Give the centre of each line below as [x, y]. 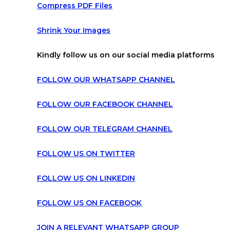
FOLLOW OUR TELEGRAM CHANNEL [105, 129]
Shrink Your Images [74, 30]
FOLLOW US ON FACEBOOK [89, 203]
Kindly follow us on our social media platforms [126, 55]
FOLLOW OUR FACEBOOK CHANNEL [105, 104]
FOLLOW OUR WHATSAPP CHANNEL [106, 79]
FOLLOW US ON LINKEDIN [86, 178]
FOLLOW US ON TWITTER [86, 153]
